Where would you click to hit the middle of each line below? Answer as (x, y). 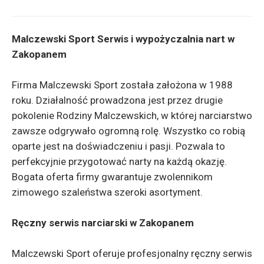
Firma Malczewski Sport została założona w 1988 (122, 85)
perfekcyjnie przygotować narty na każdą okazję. (119, 161)
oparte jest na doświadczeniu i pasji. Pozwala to (118, 146)
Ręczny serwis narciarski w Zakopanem (103, 223)
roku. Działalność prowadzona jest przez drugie (117, 100)
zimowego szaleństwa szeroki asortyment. (107, 192)
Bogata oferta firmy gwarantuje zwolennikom (112, 177)
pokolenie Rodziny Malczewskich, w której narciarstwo (132, 115)
